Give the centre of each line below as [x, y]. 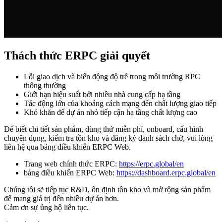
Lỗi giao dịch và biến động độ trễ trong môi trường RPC [112, 77]
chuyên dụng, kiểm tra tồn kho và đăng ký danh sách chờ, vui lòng [108, 138]
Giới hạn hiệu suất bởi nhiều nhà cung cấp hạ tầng [102, 95]
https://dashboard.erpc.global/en [166, 173]
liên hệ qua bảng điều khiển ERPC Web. [67, 147]
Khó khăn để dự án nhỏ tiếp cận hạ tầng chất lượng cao [111, 112]
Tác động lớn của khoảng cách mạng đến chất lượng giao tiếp [120, 104]
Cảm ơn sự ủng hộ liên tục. [46, 208]
